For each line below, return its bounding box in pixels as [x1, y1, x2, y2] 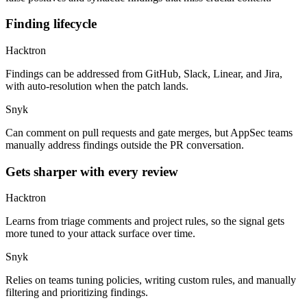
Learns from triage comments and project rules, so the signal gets [5, 215, 284, 228]
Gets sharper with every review [5, 164, 178, 179]
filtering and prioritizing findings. [5, 286, 148, 299]
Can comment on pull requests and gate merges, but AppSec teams [5, 127, 293, 139]
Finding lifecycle [5, 16, 97, 32]
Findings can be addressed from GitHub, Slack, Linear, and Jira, [5, 68, 282, 80]
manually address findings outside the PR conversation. [5, 139, 244, 151]
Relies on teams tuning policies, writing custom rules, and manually [5, 274, 296, 286]
